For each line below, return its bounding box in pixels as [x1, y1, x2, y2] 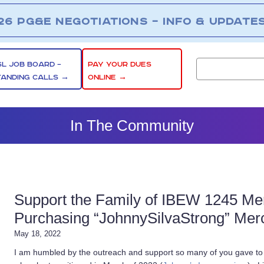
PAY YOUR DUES [88, 60, 152, 69]
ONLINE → [88, 72, 127, 82]
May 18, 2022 [14, 229, 61, 238]
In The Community [70, 117, 194, 134]
